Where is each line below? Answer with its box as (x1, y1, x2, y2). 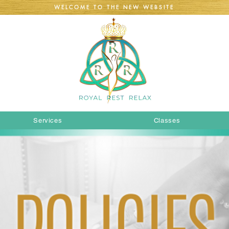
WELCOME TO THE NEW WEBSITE (54, 3, 174, 11)
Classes (153, 117, 180, 124)
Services (33, 117, 62, 124)
